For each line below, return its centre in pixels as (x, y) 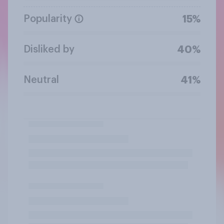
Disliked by (49, 49)
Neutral (41, 80)
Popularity (48, 19)
